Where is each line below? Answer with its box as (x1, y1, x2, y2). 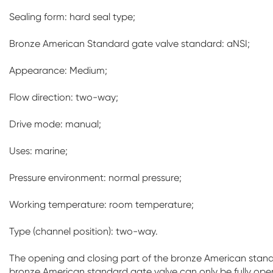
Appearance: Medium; (9, 65, 107, 77)
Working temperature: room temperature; (9, 199, 194, 211)
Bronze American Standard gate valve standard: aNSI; (9, 38, 250, 50)
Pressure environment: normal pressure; (9, 172, 182, 184)
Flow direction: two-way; (9, 91, 118, 104)
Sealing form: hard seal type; (9, 11, 135, 23)
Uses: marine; (9, 145, 68, 157)
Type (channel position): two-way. (9, 225, 158, 238)
